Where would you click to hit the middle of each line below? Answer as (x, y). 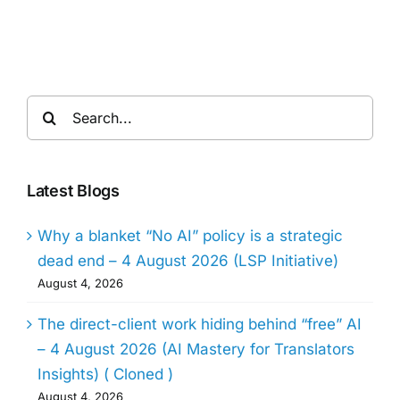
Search (51, 108)
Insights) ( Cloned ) (105, 375)
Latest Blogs (73, 191)
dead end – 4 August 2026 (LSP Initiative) (188, 261)
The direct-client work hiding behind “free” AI (200, 325)
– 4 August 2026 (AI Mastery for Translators (196, 350)
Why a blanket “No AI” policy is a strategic (190, 236)
